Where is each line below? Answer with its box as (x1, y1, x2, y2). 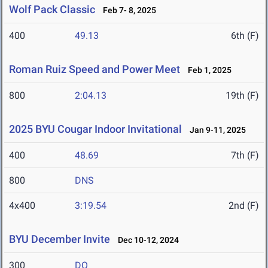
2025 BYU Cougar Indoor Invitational (9, 123, 182, 136)
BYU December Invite (9, 233, 110, 246)
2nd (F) (229, 200, 259, 212)
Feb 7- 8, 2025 (98, 5, 156, 16)
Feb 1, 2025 (182, 65, 232, 75)
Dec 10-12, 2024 (112, 235, 179, 245)
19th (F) (226, 90, 259, 102)
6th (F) (231, 30, 259, 42)
